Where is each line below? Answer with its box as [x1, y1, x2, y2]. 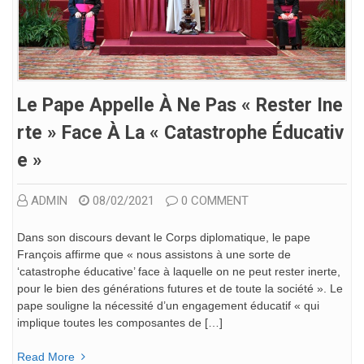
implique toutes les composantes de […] [17, 316, 223, 330]
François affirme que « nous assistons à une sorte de [17, 248, 291, 262]
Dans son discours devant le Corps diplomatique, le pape [17, 231, 310, 245]
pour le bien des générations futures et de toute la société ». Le [17, 282, 343, 296]
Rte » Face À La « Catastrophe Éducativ [17, 122, 344, 145]
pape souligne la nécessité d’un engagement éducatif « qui [17, 299, 319, 313]
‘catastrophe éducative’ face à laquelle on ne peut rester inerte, [17, 265, 340, 279]
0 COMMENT [181, 193, 249, 209]
